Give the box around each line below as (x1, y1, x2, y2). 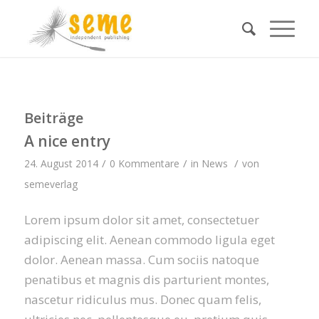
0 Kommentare (109, 157, 179, 170)
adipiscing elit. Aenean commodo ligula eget (23, 231, 275, 249)
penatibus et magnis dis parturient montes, (23, 271, 269, 288)
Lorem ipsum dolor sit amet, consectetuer (23, 211, 259, 229)
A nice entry (23, 131, 110, 151)
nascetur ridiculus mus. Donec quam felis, (23, 291, 261, 308)
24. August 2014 (23, 157, 98, 170)
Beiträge (23, 108, 83, 127)
